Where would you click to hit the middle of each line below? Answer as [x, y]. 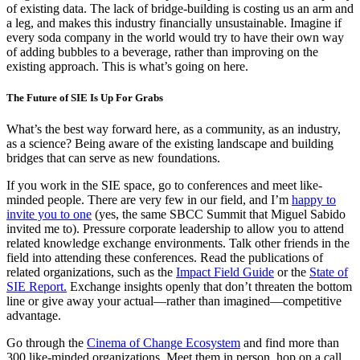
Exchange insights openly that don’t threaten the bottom [209, 287]
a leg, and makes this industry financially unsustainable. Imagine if [174, 23]
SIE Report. [37, 287]
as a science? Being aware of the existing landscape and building [170, 144]
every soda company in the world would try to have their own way [175, 38]
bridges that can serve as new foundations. [113, 158]
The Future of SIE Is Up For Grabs [85, 98]
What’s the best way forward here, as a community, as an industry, [174, 129]
